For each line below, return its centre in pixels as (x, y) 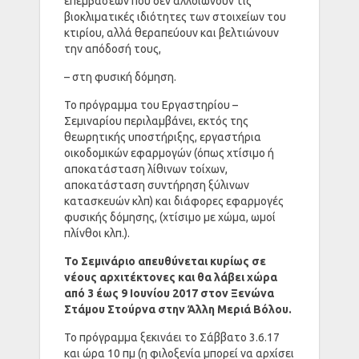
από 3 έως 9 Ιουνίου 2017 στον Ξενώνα (169, 293)
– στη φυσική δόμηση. (120, 77)
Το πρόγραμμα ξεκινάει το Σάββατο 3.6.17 (172, 337)
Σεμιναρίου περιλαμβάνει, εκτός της (156, 121)
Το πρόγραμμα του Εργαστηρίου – (151, 105)
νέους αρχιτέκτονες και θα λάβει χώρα (171, 277)
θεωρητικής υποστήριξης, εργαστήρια (163, 137)
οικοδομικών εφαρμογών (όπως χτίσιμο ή (169, 153)
